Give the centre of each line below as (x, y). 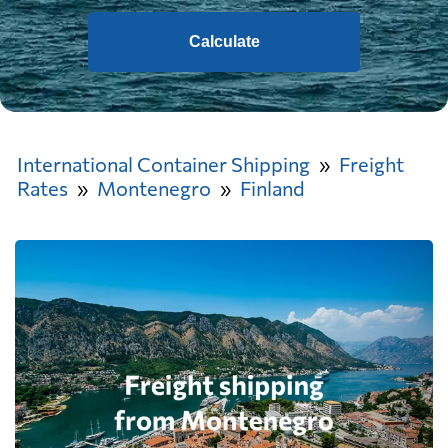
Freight (371, 164)
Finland (272, 188)
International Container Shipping (163, 164)
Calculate (224, 41)
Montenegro (154, 188)
